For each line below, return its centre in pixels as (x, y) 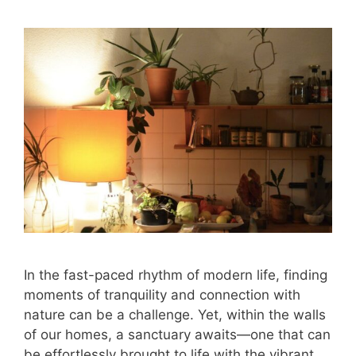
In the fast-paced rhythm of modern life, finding (176, 275)
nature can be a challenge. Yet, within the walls (175, 314)
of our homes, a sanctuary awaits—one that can (177, 334)
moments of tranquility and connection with (162, 294)
